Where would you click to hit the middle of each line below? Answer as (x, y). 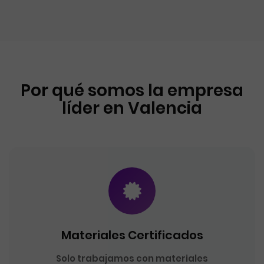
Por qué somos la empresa (132, 90)
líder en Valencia (132, 108)
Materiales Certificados (132, 235)
